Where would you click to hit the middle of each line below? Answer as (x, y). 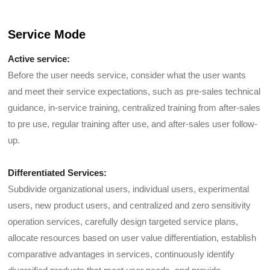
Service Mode (47, 35)
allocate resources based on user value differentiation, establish (132, 237)
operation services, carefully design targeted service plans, (123, 221)
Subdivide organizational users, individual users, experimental (129, 189)
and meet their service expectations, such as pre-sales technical (134, 91)
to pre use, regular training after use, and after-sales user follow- (133, 124)
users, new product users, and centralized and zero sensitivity (130, 205)
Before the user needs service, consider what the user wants (127, 75)
